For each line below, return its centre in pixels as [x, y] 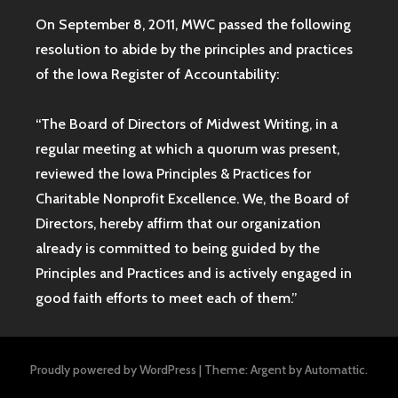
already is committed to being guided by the [178, 249]
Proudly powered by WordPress [113, 369]
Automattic [335, 369]
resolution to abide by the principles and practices [194, 50]
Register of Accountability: [195, 75]
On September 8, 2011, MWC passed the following [193, 25]
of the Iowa [73, 75]
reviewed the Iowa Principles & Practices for [173, 174]
